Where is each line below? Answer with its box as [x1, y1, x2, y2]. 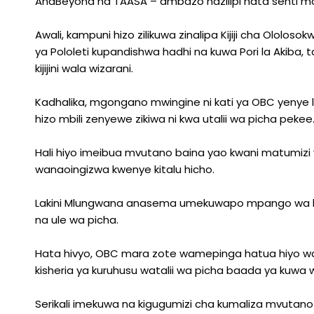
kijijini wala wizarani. [35, 61, 133, 76]
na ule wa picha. [35, 212, 118, 227]
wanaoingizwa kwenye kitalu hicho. [35, 162, 214, 177]
